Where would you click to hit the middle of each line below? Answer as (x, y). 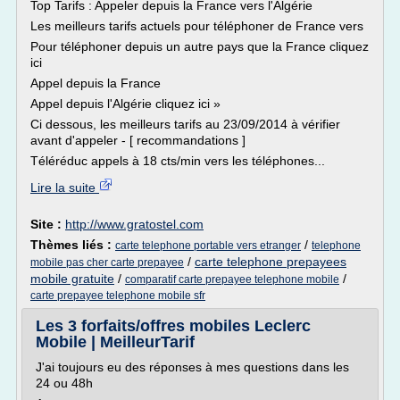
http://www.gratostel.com (134, 224)
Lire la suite (65, 187)
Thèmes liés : (73, 245)
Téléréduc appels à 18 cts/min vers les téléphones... (178, 161)
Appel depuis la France (96, 83)
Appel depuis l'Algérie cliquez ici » (125, 104)
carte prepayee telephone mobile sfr (118, 296)
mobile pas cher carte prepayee (107, 262)
